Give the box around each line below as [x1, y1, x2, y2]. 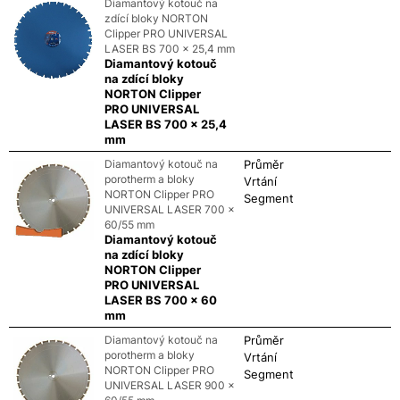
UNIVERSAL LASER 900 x [104, 378, 235, 392]
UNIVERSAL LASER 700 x [104, 202, 235, 216]
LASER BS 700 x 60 [104, 292, 217, 307]
